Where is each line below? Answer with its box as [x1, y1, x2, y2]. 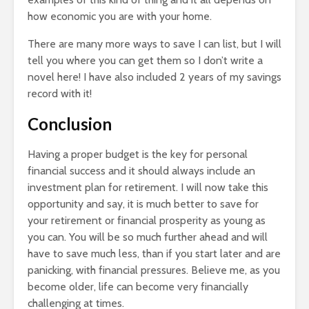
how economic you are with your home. [28, 9, 212, 23]
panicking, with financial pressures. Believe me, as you [28, 263, 280, 277]
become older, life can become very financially [28, 279, 248, 293]
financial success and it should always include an [28, 163, 255, 177]
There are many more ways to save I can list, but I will [28, 37, 281, 50]
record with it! [28, 86, 92, 100]
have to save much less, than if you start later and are [28, 246, 281, 260]
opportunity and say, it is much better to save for [28, 197, 259, 210]
